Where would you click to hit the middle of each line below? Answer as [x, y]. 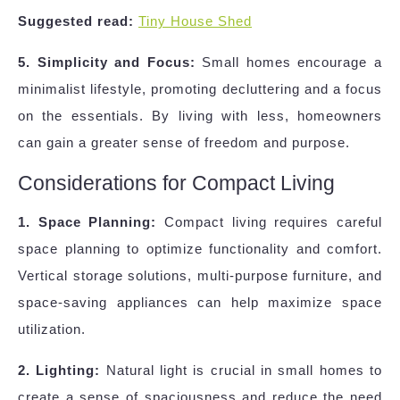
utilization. [52, 329]
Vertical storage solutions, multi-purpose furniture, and [200, 276]
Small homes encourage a [289, 62]
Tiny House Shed [195, 21]
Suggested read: [76, 21]
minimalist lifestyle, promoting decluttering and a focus [200, 89]
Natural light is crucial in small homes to [242, 371]
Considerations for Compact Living [176, 183]
